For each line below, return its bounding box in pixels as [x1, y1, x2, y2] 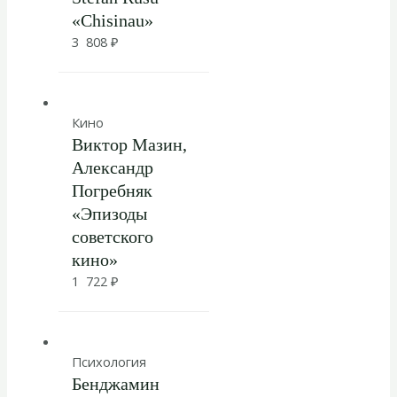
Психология [71, 352, 146, 370]
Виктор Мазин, [71, 134, 187, 154]
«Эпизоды [71, 203, 147, 223]
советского [71, 226, 153, 246]
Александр [71, 157, 153, 177]
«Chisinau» [71, 11, 153, 31]
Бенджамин [71, 373, 160, 393]
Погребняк [71, 180, 152, 200]
